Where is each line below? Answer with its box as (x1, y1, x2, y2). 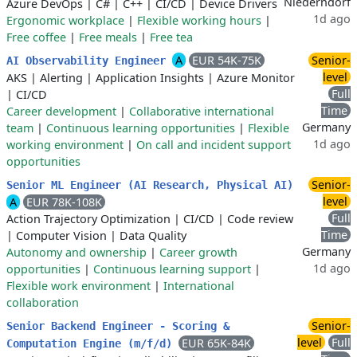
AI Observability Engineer (6, 54, 172, 67)
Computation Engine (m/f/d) (6, 337, 178, 350)
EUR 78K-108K (26, 194, 102, 210)
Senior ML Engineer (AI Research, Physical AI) (6, 178, 293, 191)
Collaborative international (129, 104, 274, 119)
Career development (6, 104, 116, 119)
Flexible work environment (6, 278, 151, 293)
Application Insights (96, 70, 204, 85)
